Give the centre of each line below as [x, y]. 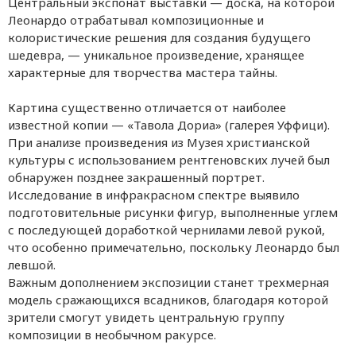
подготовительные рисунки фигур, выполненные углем [173, 212]
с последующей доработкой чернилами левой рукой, [166, 229]
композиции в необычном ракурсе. [112, 334]
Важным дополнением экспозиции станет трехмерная [168, 282]
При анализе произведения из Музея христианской [159, 142]
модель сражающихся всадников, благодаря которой [168, 299]
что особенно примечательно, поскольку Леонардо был [174, 247]
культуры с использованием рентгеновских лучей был [169, 159]
